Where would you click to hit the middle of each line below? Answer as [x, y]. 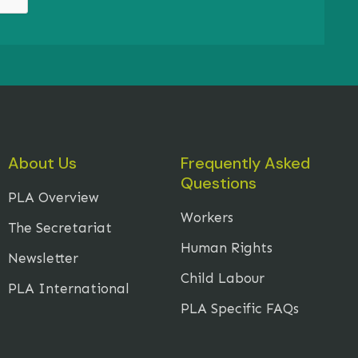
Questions [218, 183]
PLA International [68, 289]
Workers [207, 218]
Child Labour [222, 278]
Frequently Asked [245, 163]
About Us [42, 163]
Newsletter [43, 259]
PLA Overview [53, 198]
